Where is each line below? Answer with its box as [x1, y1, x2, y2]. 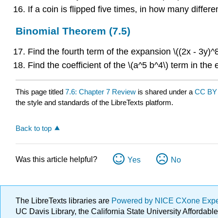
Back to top [16, 124, 52, 132]
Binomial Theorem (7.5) [16, 25, 130, 37]
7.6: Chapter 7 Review [65, 87, 136, 96]
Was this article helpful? [16, 155, 97, 163]
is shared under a [136, 87, 195, 96]
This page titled [16, 87, 65, 96]
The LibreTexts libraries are [16, 197, 111, 205]
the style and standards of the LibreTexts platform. [16, 98, 173, 107]
